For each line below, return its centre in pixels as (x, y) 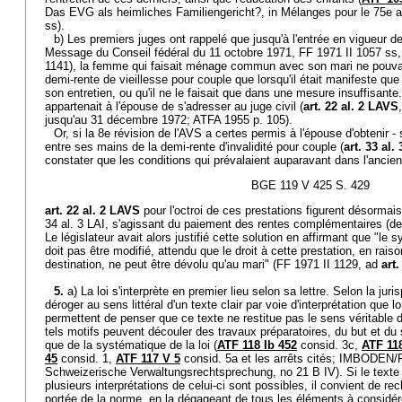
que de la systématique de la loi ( (131, 345)
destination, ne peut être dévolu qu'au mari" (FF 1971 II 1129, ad (213, 264)
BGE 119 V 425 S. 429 (310, 185)
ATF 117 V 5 (148, 358)
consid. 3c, (329, 345)
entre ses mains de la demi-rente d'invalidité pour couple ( (194, 147)
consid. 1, (87, 358)
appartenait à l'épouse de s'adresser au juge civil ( (174, 106)
